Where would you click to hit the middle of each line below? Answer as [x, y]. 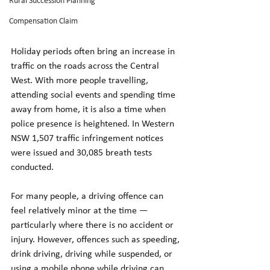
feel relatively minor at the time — [80, 211]
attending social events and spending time [94, 96]
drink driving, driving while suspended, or [93, 255]
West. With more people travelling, [81, 81]
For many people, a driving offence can [88, 197]
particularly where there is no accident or [93, 226]
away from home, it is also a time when [89, 110]
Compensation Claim [43, 21]
